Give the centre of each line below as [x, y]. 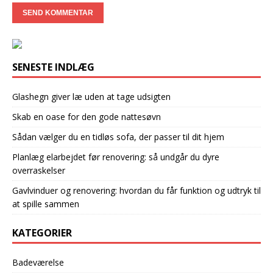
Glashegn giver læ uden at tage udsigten [91, 97]
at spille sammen [46, 204]
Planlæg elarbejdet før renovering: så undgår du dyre [116, 157]
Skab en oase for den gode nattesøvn [87, 117]
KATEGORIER [42, 233]
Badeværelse [38, 262]
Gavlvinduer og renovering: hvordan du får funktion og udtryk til [136, 190]
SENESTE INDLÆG [53, 67]
